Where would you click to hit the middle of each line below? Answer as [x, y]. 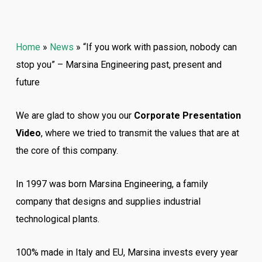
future [27, 82]
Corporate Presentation [186, 116]
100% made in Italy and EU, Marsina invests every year [127, 252]
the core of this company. [67, 151]
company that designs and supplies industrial [108, 201]
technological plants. [57, 219]
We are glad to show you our [73, 116]
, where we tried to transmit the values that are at [140, 133]
